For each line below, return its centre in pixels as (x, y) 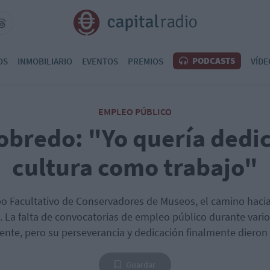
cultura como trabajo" (135, 167)
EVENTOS (100, 61)
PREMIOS (146, 61)
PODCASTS (213, 61)
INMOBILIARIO (45, 61)
